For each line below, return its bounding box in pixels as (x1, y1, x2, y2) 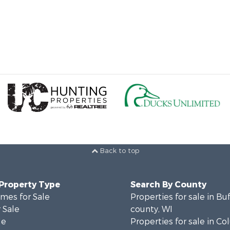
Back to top (98, 146, 139, 156)
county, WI (130, 204, 172, 215)
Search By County (130, 179, 206, 190)
